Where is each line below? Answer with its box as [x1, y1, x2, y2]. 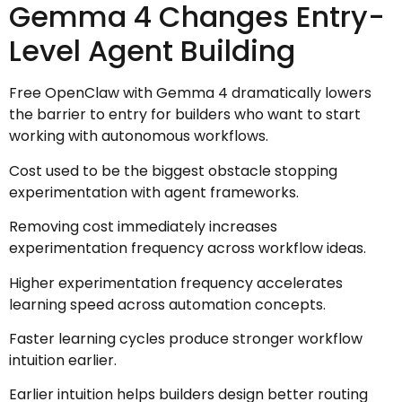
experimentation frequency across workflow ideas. [9, 238, 366, 259]
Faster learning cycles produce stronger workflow [9, 328, 363, 349]
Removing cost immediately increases [9, 216, 277, 238]
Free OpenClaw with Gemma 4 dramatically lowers [9, 83, 371, 104]
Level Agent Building [9, 31, 295, 72]
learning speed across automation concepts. [9, 293, 326, 315]
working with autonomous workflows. [9, 126, 268, 147]
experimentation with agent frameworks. [9, 181, 299, 203]
